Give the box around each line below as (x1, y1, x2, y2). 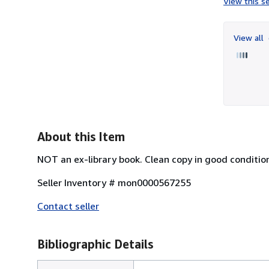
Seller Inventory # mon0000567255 (37, 176, 191, 189)
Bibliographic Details (37, 237, 153, 251)
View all (234, 32, 266, 43)
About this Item (37, 129, 125, 144)
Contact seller (37, 199, 99, 212)
